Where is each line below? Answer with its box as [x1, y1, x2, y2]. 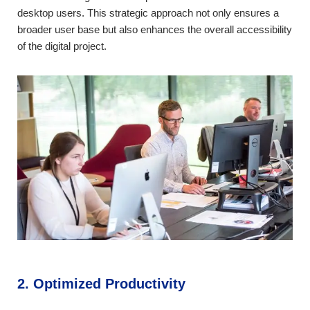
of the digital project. [17, 40, 107, 52]
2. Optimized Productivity [17, 276, 185, 292]
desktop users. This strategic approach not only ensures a [17, 7, 279, 19]
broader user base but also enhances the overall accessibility [17, 24, 292, 35]
